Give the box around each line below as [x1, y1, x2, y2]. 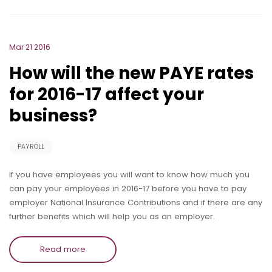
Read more [40, 243, 86, 255]
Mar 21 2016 [9, 42, 50, 52]
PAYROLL [18, 141, 44, 151]
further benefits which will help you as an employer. [9, 210, 215, 222]
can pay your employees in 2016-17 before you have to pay [9, 182, 246, 194]
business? [9, 104, 97, 127]
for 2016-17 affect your [9, 83, 204, 106]
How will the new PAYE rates [9, 61, 254, 85]
